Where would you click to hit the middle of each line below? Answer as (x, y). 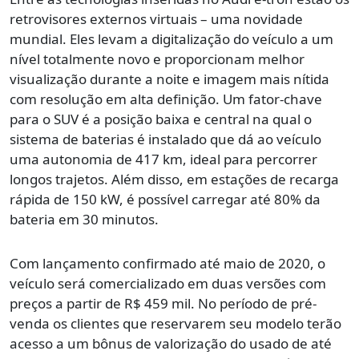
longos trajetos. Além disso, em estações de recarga (174, 179)
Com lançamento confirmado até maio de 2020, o (167, 264)
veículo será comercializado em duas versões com (168, 284)
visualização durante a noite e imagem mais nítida (169, 79)
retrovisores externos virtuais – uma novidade (156, 19)
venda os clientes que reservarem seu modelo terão (175, 324)
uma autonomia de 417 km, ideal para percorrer (163, 159)
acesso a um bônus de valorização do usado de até (171, 344)
